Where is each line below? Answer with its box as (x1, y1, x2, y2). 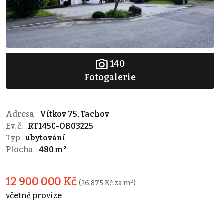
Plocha (6, 144, 35, 154)
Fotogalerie (84, 71, 136, 82)
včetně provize (6, 191, 62, 200)
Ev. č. (6, 121, 24, 131)
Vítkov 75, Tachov (40, 109, 109, 119)
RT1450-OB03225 (28, 121, 93, 131)
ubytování (26, 133, 65, 142)
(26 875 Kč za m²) (79, 178, 136, 187)
